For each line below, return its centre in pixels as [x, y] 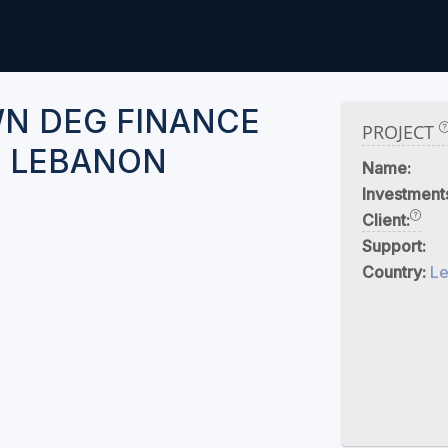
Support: [393, 246]
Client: [385, 220]
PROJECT [400, 132]
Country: [395, 272]
